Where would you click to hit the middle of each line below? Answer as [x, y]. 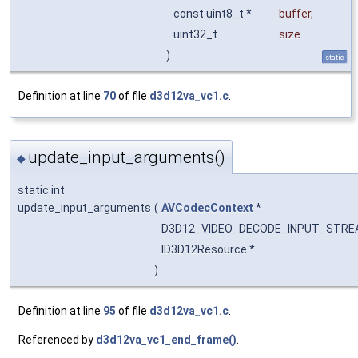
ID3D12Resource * [209, 250]
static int [41, 191]
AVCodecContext [207, 208]
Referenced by [57, 340]
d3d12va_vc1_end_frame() [166, 340]
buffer [295, 14]
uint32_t [197, 35]
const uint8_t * [214, 14]
